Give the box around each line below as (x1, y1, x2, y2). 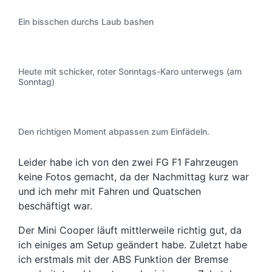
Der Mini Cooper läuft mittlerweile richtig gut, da (18, 224, 242, 236)
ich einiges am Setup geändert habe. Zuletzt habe (18, 239, 247, 251)
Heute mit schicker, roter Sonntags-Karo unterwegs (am (18, 66, 242, 76)
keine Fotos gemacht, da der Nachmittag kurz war (18, 171, 249, 183)
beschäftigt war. (18, 200, 92, 212)
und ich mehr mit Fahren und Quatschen (18, 185, 201, 197)
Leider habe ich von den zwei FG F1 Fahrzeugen (18, 156, 238, 168)
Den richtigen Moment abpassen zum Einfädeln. (18, 126, 209, 137)
